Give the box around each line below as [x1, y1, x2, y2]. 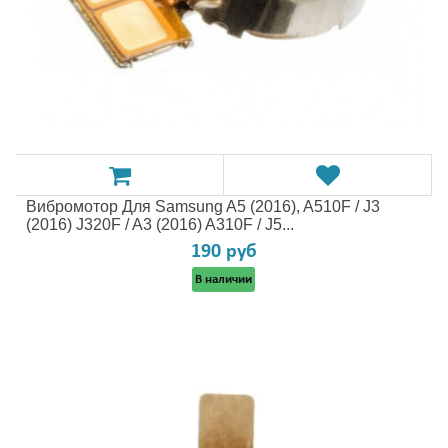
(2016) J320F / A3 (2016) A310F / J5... [26, 216, 294, 233]
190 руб [191, 242, 257, 262]
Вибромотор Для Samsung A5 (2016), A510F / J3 [26, 198, 380, 215]
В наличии [195, 273, 252, 286]
